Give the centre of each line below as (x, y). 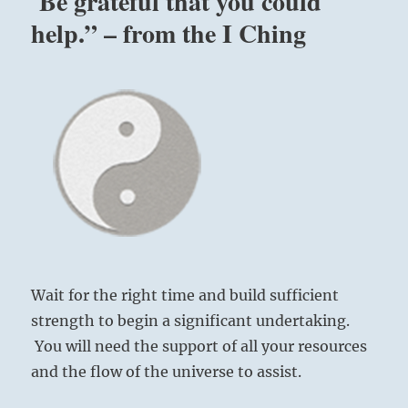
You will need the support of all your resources (199, 347)
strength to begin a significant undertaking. (191, 321)
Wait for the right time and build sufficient (185, 296)
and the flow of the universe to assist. (167, 372)
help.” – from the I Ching (169, 34)
